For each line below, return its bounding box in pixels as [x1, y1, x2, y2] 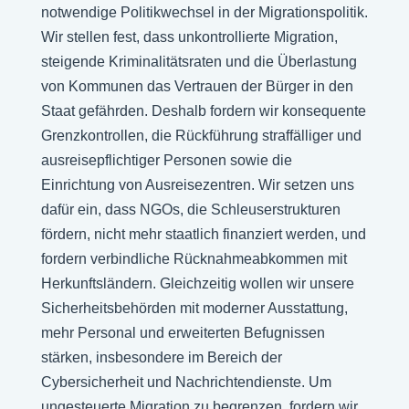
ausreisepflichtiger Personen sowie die [40, 152, 292, 168]
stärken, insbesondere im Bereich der [40, 350, 282, 365]
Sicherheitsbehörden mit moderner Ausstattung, [40, 300, 348, 316]
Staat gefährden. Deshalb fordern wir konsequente [40, 103, 366, 119]
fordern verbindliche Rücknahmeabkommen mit [40, 251, 347, 267]
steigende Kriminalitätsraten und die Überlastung [40, 54, 357, 69]
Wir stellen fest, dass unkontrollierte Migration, [40, 29, 338, 45]
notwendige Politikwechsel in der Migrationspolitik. [40, 5, 368, 20]
